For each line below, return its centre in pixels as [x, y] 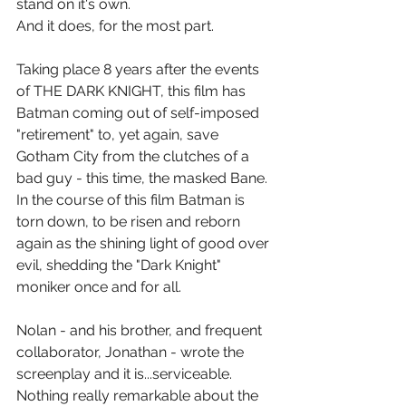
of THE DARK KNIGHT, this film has [133, 91]
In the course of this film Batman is [132, 199]
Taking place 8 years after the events [140, 69]
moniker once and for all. [99, 286]
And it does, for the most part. [115, 25]
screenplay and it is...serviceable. [126, 373]
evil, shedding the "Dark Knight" [121, 265]
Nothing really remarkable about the [139, 395]
